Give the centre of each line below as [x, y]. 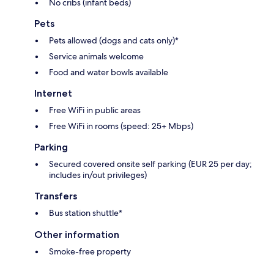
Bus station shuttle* [86, 213]
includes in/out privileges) [98, 175]
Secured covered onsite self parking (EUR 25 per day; [150, 164]
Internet [53, 93]
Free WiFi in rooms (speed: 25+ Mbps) [121, 126]
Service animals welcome [96, 56]
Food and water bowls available [109, 72]
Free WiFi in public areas [95, 110]
